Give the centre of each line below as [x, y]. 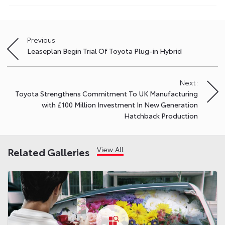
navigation [32, 59]
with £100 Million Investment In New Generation [120, 104]
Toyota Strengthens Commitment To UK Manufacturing [106, 93]
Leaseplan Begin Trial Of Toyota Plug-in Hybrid [104, 50]
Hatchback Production [161, 115]
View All [110, 149]
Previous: [42, 39]
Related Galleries [49, 151]
